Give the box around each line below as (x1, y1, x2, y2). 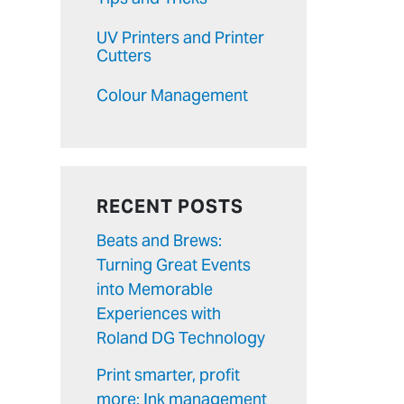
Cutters (96, 45, 151, 66)
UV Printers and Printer (96, 27, 264, 48)
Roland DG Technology (96, 327, 265, 348)
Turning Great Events (96, 254, 251, 275)
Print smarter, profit (96, 363, 240, 385)
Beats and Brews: (96, 230, 222, 251)
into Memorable (96, 279, 213, 299)
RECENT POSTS (96, 194, 243, 218)
